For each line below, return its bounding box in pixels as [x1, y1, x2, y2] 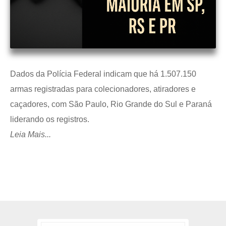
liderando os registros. [10, 115, 89, 124]
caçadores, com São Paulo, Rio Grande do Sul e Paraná [10, 99, 212, 108]
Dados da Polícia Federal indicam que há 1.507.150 [10, 69, 196, 78]
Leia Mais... [10, 130, 51, 139]
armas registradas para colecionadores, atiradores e [10, 84, 196, 93]
